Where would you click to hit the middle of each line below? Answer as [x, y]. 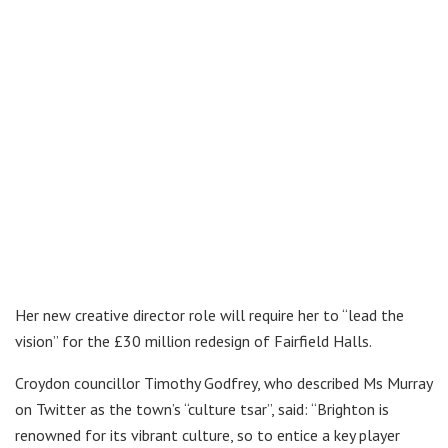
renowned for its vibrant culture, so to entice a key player [207, 434]
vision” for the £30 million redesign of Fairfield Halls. [193, 340]
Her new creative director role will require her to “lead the [209, 314]
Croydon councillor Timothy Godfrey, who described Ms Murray [223, 382]
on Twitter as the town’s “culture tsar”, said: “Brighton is [202, 408]
